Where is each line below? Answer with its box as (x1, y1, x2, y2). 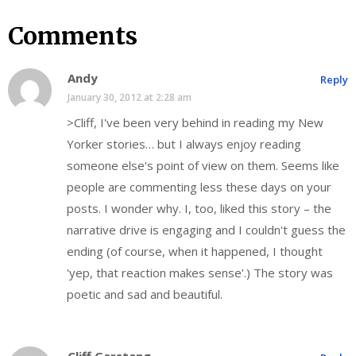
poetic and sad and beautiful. (67, 285, 222, 302)
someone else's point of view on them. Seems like (67, 157, 339, 173)
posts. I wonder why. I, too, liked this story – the (67, 199, 331, 216)
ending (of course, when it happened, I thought (67, 242, 323, 259)
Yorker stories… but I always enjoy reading (67, 135, 301, 152)
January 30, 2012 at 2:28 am (68, 90, 192, 104)
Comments (8, 20, 137, 51)
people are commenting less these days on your (67, 178, 331, 195)
